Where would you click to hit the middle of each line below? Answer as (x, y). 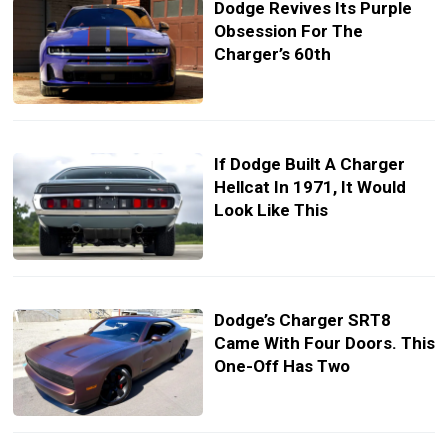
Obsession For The (288, 31)
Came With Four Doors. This (324, 343)
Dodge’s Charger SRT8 (302, 320)
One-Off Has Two (281, 366)
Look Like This (270, 210)
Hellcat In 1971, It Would (309, 187)
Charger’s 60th (272, 54)
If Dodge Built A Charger (309, 164)
